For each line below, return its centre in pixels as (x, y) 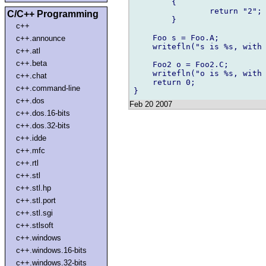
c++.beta (32, 63)
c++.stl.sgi (35, 213)
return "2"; (172, 11)
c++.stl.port (36, 200)
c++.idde (31, 138)
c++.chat (32, 75)
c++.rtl (28, 163)
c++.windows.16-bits (52, 250)
